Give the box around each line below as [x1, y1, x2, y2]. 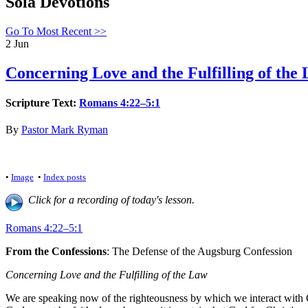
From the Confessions [5, 245, 107, 258]
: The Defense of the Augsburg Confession [107, 245, 292, 258]
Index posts [43, 172, 86, 183]
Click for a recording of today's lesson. [23, 194, 195, 206]
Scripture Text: [5, 96, 79, 109]
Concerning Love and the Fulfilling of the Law [5, 269, 210, 281]
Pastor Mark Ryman [21, 124, 108, 136]
